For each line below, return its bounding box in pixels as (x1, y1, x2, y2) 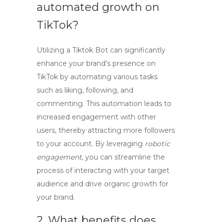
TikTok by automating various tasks (37, 72, 158, 81)
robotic (145, 139, 170, 148)
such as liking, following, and (37, 86, 133, 95)
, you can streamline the (82, 153, 165, 162)
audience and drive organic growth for (37, 179, 168, 188)
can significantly (108, 46, 166, 55)
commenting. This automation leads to (37, 99, 171, 108)
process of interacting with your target (37, 166, 169, 175)
